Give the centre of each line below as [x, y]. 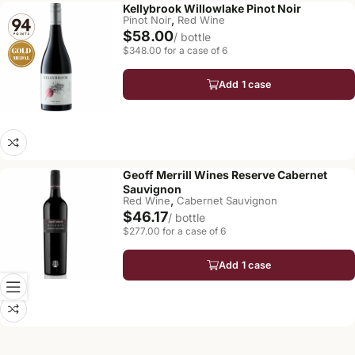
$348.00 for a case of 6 [175, 50]
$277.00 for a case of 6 [174, 231]
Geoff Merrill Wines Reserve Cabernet [225, 175]
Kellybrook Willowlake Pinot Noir [212, 8]
